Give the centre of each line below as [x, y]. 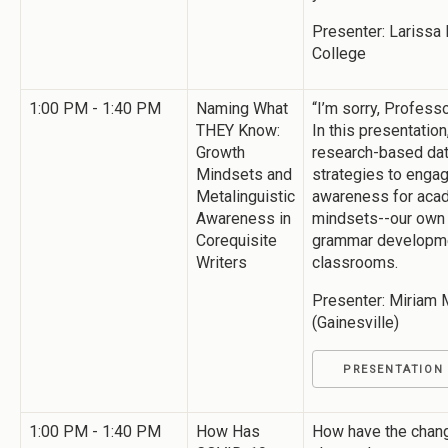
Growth [220, 152]
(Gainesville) [355, 322]
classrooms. [355, 262]
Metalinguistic [245, 196]
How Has [228, 431]
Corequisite [236, 240]
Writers [221, 262]
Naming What [242, 108]
